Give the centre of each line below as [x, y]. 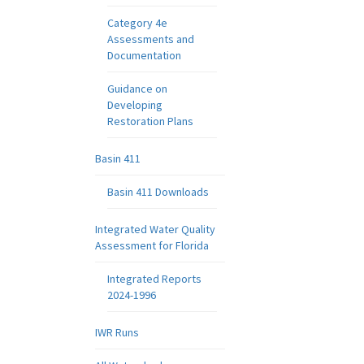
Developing [135, 105]
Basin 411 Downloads [158, 192]
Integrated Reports [154, 279]
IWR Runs [117, 332]
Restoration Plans [150, 121]
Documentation [144, 55]
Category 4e [137, 23]
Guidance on [137, 89]
